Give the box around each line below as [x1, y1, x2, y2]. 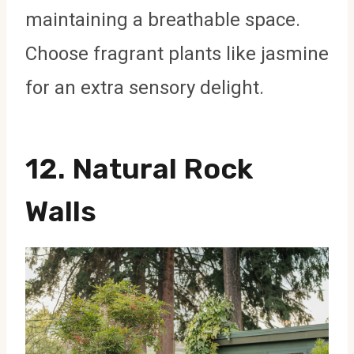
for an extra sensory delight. [25, 76, 264, 99]
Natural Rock [72, 151, 253, 186]
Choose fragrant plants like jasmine [25, 42, 329, 65]
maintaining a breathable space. [25, 8, 300, 31]
